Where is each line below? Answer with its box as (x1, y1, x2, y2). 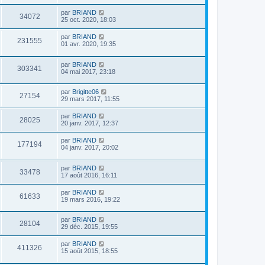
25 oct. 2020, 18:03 (61, 15, 116, 23)
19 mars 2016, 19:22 (61, 195, 120, 203)
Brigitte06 (72, 88, 99, 96)
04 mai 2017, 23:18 (61, 67, 115, 75)
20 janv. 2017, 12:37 (61, 119, 118, 127)
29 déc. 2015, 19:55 (61, 223, 118, 231)
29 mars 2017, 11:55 (61, 95, 119, 103)
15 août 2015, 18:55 (61, 247, 118, 255)
